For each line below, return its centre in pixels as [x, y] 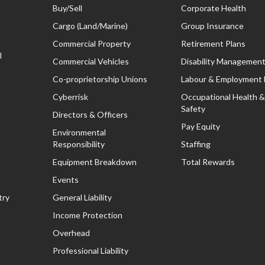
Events [66, 180]
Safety [193, 109]
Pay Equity [200, 126]
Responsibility [79, 144]
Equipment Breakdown [95, 162]
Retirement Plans [213, 43]
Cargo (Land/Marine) [91, 26]
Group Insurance [212, 26]
